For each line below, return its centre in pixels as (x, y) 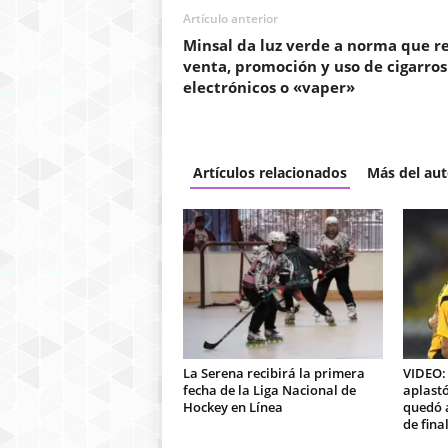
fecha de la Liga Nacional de (269, 390)
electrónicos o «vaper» (268, 87)
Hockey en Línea (232, 407)
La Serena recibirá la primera (273, 373)
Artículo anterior (230, 18)
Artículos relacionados (269, 172)
